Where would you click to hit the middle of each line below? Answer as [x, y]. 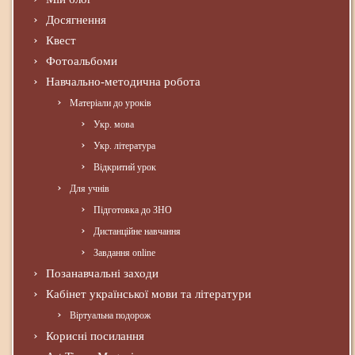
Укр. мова [114, 125]
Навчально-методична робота [123, 82]
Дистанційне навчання [137, 232]
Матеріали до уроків [111, 103]
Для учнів [90, 189]
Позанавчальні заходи [102, 274]
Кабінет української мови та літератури [149, 294]
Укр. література [124, 146]
